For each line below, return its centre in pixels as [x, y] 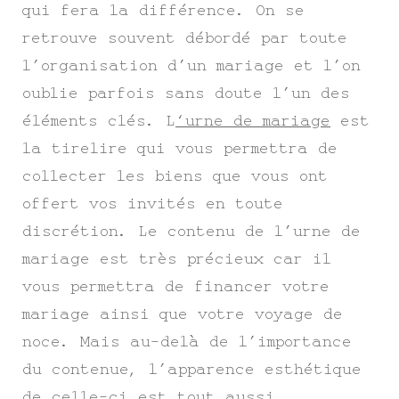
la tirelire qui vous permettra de [180, 148]
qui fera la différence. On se [163, 10]
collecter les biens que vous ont [175, 176]
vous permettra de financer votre [176, 286]
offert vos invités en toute [153, 204]
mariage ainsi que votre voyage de [183, 314]
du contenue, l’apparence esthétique [192, 369]
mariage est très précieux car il [177, 259]
